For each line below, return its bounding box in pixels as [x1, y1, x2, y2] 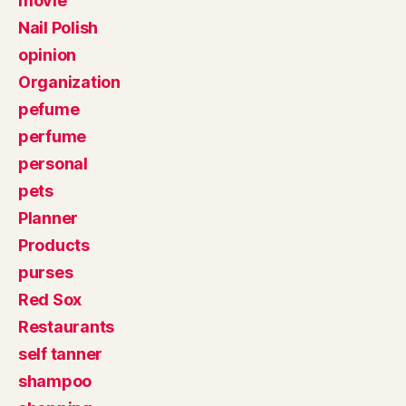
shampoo [18, 372, 92, 391]
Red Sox [18, 290, 82, 309]
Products [18, 236, 90, 255]
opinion [18, 45, 77, 64]
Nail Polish [18, 18, 99, 37]
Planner [18, 208, 79, 227]
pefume [18, 100, 80, 119]
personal [18, 154, 88, 173]
